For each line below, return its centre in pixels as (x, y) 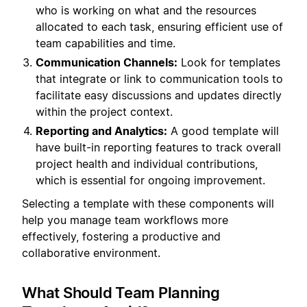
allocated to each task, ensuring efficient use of (159, 26)
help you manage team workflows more (125, 220)
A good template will (223, 131)
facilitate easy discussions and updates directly (159, 95)
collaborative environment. (91, 253)
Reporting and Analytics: (101, 131)
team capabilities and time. (106, 43)
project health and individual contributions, (147, 163)
